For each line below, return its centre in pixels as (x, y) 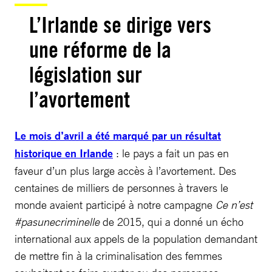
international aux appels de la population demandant (136, 238)
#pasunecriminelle (57, 221)
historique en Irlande (64, 153)
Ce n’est (234, 204)
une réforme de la (100, 49)
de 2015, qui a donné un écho (172, 221)
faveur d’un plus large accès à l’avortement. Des (125, 170)
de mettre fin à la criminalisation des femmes (118, 255)
